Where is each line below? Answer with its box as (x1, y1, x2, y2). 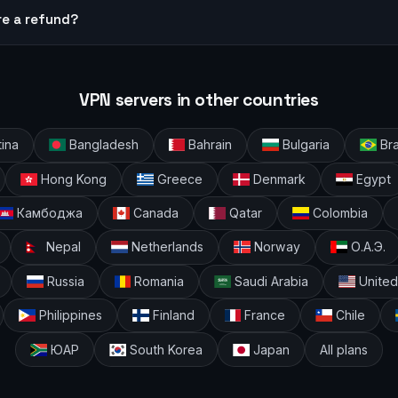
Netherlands (128, 239, 203, 255)
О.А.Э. (346, 239, 386, 255)
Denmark (249, 171, 306, 187)
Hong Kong (37, 171, 107, 187)
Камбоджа (13, 205, 84, 221)
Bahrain (185, 137, 233, 153)
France (241, 307, 286, 323)
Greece (154, 171, 203, 187)
